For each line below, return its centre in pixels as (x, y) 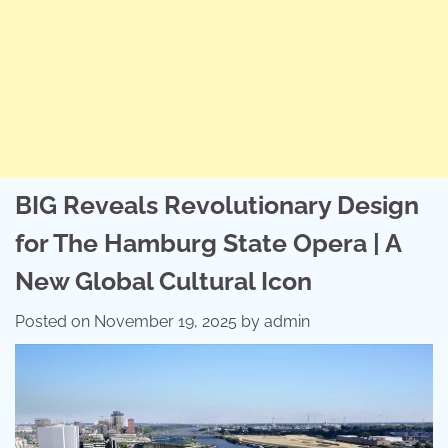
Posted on (54, 321)
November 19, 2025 (165, 321)
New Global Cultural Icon (163, 281)
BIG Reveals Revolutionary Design (217, 205)
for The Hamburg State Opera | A (208, 243)
